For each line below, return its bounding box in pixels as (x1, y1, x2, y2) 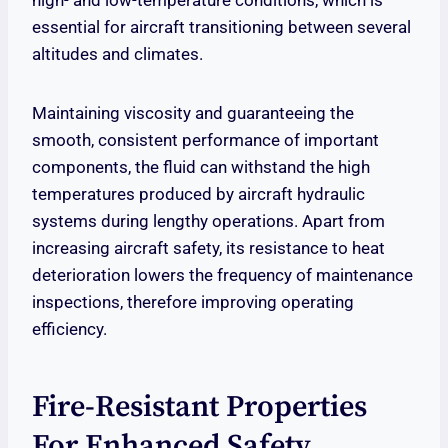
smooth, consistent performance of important (32, 130, 379, 151)
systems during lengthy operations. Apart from (32, 211, 385, 232)
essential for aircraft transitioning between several (32, 17, 411, 38)
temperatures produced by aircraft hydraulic (32, 184, 365, 205)
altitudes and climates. (32, 44, 203, 65)
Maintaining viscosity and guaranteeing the (32, 103, 354, 124)
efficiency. (32, 319, 107, 340)
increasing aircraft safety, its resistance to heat (32, 238, 385, 259)
